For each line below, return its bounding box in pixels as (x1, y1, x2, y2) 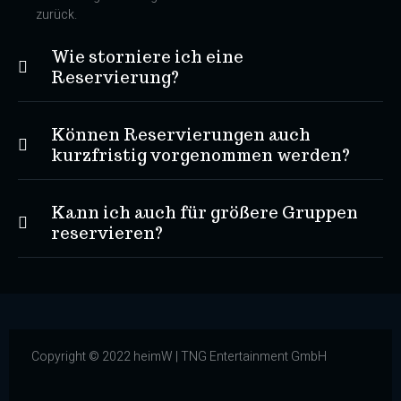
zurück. (36, 5, 77, 25)
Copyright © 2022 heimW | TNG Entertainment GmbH (31, 347, 327, 367)
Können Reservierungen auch (51, 124, 311, 146)
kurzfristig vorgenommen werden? (51, 145, 350, 166)
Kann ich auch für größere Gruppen (51, 202, 358, 224)
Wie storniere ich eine (51, 47, 243, 68)
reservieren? (51, 223, 163, 244)
